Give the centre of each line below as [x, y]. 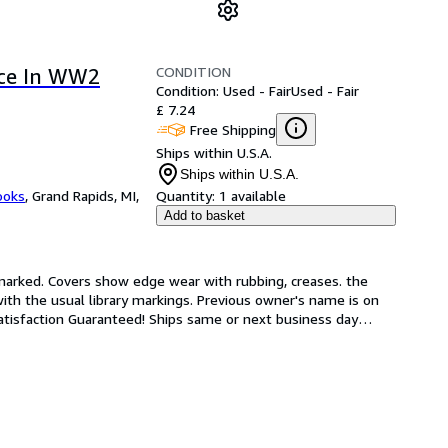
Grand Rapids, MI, [85, 195]
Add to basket [204, 215]
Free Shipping [233, 129]
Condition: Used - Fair [223, 90]
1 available [252, 195]
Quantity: [185, 195]
